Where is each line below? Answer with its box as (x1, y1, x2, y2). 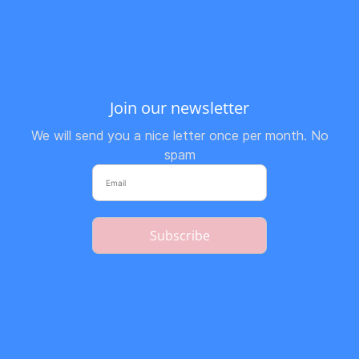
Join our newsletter (110, 97, 249, 119)
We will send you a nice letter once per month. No (30, 127, 329, 143)
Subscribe (149, 227, 210, 244)
